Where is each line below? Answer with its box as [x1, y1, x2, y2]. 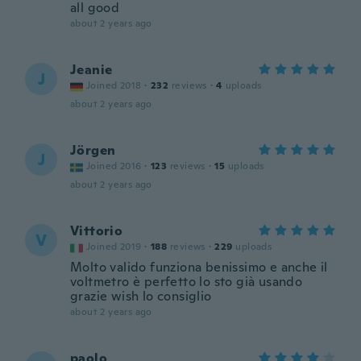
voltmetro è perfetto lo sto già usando [70, 273, 303, 290]
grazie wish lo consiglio [70, 288, 212, 305]
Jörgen [70, 142, 116, 159]
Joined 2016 [86, 160, 142, 172]
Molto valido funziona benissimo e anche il [70, 259, 328, 276]
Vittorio [70, 222, 123, 239]
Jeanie [70, 61, 113, 78]
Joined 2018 [86, 79, 142, 92]
